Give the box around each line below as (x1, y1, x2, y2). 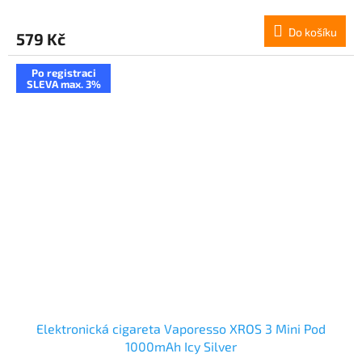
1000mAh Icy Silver (125, 339, 237, 355)
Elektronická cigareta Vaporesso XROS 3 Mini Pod (36, 321, 326, 337)
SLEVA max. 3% (26, 78, 101, 91)
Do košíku (288, 25, 337, 40)
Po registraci (31, 66, 96, 80)
